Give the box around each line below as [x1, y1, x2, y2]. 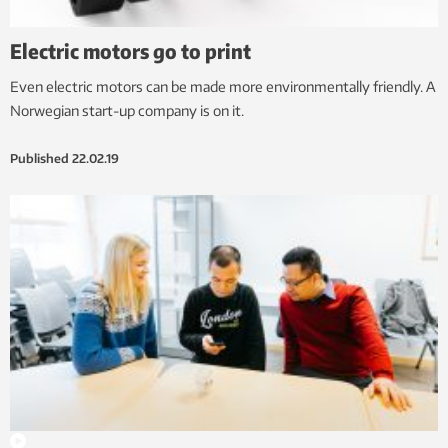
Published [10, 151, 69, 167]
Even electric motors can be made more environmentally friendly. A [10, 78, 436, 96]
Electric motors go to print [10, 38, 251, 64]
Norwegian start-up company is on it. [10, 102, 244, 120]
